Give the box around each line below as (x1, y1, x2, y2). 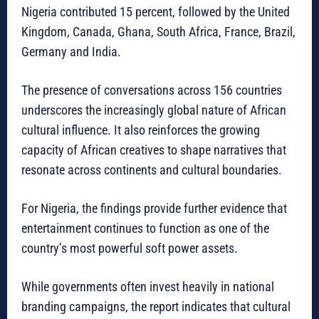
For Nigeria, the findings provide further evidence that (21, 201, 287, 216)
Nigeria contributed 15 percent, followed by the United (21, 4, 290, 20)
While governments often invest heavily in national (21, 279, 274, 295)
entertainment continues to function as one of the (21, 221, 269, 236)
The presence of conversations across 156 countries (21, 83, 282, 98)
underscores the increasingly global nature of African (21, 103, 286, 118)
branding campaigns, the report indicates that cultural (21, 299, 291, 315)
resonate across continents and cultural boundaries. (21, 162, 282, 178)
